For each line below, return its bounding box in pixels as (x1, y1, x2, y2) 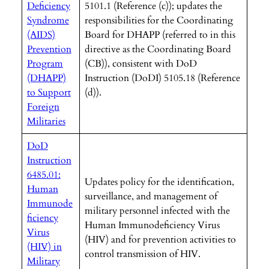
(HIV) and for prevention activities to (84, 232, 236, 246)
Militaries (26, 114, 65, 128)
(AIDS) (26, 28, 55, 41)
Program (26, 56, 63, 70)
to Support (26, 85, 71, 99)
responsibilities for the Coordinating (84, 13, 233, 27)
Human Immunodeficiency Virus (84, 218, 220, 232)
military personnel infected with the (84, 204, 230, 217)
